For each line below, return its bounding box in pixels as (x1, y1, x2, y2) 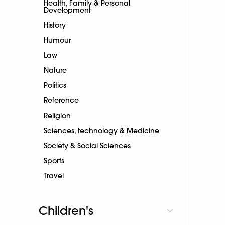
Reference (44, 95, 79, 105)
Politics (44, 80, 66, 90)
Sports (44, 156, 64, 165)
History (44, 20, 66, 30)
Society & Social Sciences (44, 141, 131, 150)
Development (44, 5, 91, 15)
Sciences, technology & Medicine (44, 126, 159, 135)
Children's (39, 203, 93, 218)
